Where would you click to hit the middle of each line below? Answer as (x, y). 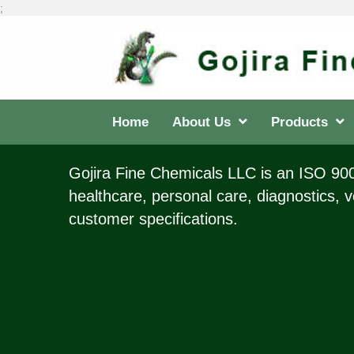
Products (299, 122)
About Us (201, 122)
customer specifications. (156, 218)
